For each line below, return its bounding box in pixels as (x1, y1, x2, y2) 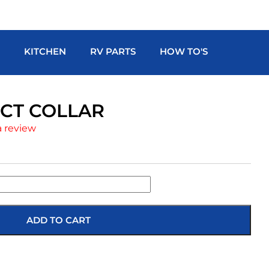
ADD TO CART (26, 214, 91, 226)
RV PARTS (90, 46, 136, 58)
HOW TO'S (160, 46, 208, 58)
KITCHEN (24, 46, 67, 58)
